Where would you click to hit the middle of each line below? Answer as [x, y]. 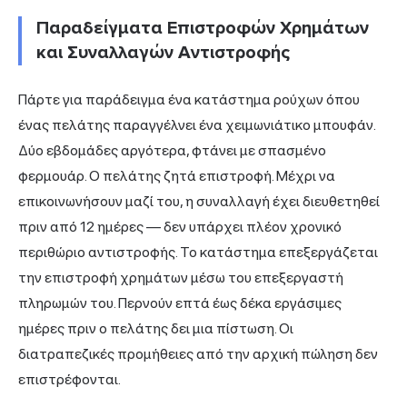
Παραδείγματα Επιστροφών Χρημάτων [203, 28]
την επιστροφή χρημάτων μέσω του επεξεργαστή [181, 277]
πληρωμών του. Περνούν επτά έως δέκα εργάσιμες [180, 303]
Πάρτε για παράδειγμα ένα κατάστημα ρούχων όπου [189, 99]
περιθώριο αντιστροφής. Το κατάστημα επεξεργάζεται [198, 252]
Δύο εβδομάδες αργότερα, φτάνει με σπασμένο [172, 150]
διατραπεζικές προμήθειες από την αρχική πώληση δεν [198, 353]
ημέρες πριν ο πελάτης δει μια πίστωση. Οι [156, 328]
